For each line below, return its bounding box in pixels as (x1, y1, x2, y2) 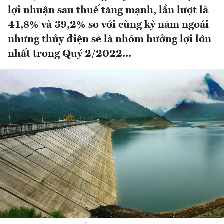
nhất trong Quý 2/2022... (8, 49, 131, 60)
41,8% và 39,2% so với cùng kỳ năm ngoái (8, 20, 209, 31)
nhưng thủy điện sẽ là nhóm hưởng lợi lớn (8, 34, 211, 45)
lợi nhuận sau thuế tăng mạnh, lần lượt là (8, 5, 208, 16)
